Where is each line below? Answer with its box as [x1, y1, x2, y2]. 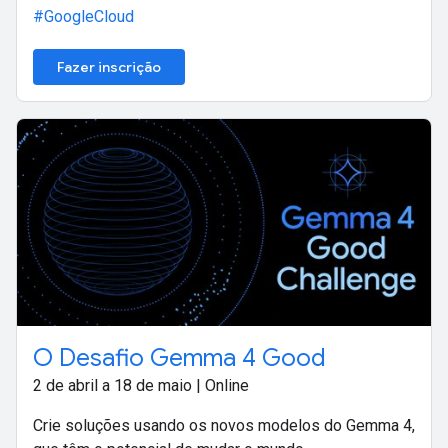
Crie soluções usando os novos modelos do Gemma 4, [33, 416, 415, 436]
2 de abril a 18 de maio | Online [33, 376, 249, 396]
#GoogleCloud [33, 7, 134, 27]
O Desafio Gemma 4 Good [33, 343, 326, 374]
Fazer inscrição [57, 58, 161, 77]
